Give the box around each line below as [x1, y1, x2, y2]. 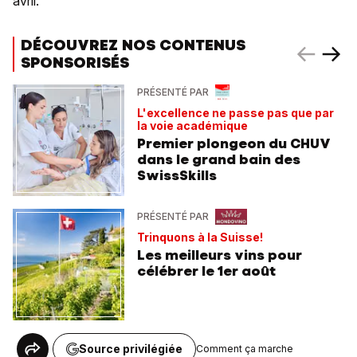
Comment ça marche [196, 343, 293, 355]
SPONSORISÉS [21, 52, 129, 73]
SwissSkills [137, 166, 217, 184]
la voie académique [137, 118, 248, 132]
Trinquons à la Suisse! [137, 229, 263, 244]
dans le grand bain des [137, 150, 300, 168]
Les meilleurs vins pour [137, 245, 302, 264]
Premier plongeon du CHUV [137, 134, 331, 152]
